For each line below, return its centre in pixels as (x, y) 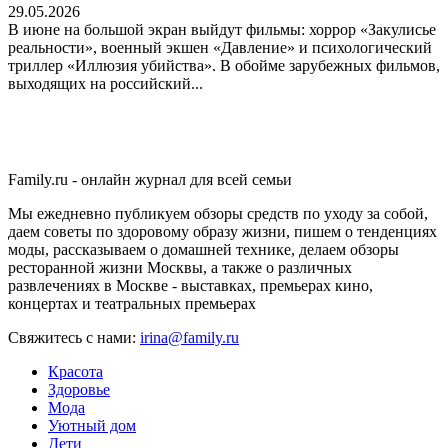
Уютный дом (92, 425)
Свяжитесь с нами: (74, 337)
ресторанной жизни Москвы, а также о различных (180, 267)
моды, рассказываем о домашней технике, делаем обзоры (203, 249)
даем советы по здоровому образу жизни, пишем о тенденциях (222, 231)
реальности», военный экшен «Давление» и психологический (220, 47)
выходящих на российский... (105, 83)
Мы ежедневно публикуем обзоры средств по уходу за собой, (218, 213)
